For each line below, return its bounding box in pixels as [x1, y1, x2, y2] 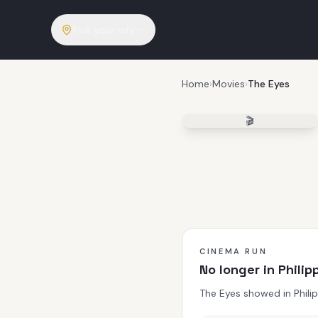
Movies [212, 77, 245, 90]
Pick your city [72, 23, 136, 36]
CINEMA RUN [199, 246, 268, 256]
